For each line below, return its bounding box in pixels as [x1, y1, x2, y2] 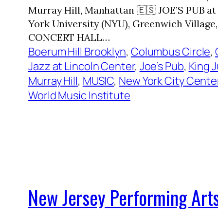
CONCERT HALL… [28, 31, 110, 43]
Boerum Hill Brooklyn [28, 44, 126, 59]
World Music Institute [28, 88, 130, 103]
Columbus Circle [130, 44, 211, 59]
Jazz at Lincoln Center [28, 58, 135, 73]
